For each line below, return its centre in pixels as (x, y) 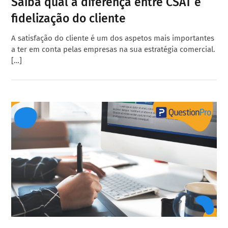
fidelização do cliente (69, 18)
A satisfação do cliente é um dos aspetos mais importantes (113, 38)
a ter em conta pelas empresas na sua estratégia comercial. (113, 49)
